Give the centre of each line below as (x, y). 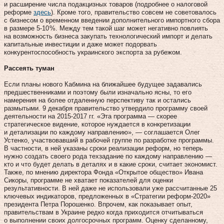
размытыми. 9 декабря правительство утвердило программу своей (106, 108)
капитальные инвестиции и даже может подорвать (80, 44)
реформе (19, 12)
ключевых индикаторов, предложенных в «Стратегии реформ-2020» (107, 196)
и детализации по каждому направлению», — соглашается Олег (102, 132)
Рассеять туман (29, 68)
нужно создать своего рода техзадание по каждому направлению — (108, 156)
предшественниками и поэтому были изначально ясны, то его (98, 92)
